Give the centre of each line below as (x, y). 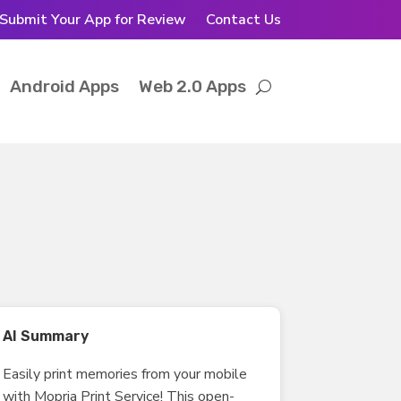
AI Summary (45, 336)
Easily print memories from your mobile (124, 374)
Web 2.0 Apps (192, 86)
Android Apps (64, 86)
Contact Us (243, 20)
